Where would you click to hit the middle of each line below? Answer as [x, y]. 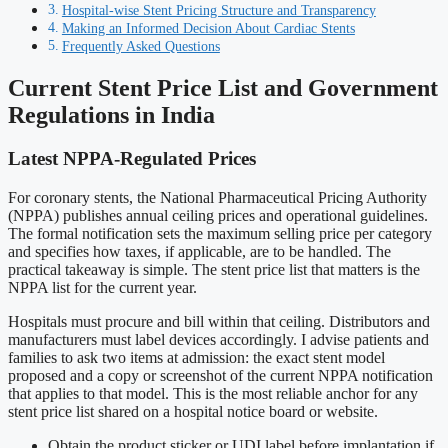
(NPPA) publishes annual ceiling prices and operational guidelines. [218, 216]
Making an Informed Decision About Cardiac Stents [208, 27]
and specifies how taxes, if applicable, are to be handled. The [199, 252]
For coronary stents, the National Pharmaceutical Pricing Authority [217, 198]
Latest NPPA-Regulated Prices [132, 159]
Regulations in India [111, 114]
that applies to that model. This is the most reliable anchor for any [213, 394]
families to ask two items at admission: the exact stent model [196, 358]
